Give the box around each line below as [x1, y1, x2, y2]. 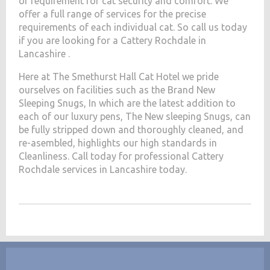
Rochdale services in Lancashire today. [19, 164, 187, 175]
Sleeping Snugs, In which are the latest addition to [19, 98, 236, 109]
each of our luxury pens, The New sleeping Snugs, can [19, 111, 251, 122]
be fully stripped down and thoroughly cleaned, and [19, 124, 244, 136]
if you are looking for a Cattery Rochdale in [19, 35, 207, 46]
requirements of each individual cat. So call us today [19, 22, 248, 33]
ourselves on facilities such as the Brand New [19, 84, 216, 96]
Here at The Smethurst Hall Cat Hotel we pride [19, 71, 219, 83]
